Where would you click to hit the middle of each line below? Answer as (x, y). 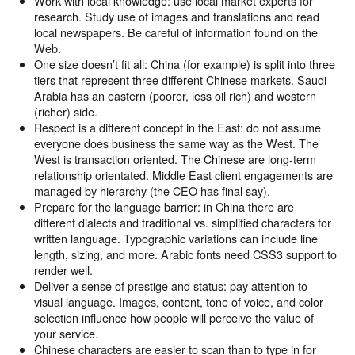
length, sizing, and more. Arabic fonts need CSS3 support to (185, 254)
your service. (66, 334)
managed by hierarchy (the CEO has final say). (152, 191)
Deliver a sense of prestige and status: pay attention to (170, 286)
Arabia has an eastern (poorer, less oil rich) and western (175, 96)
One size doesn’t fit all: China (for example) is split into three (184, 64)
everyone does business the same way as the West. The (176, 143)
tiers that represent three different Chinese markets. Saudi (180, 80)
